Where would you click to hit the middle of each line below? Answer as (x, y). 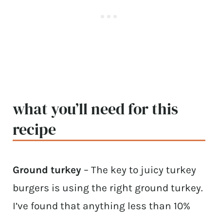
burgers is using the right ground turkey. (108, 188)
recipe (35, 129)
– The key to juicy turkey (139, 170)
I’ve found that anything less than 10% (102, 206)
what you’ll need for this (96, 109)
